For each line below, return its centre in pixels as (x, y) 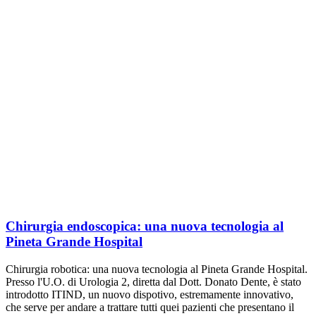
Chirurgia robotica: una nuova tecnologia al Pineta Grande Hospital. (157, 269)
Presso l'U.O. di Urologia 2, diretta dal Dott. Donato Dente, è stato (153, 282)
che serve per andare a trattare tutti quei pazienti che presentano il (150, 308)
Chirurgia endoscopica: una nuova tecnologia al (145, 226)
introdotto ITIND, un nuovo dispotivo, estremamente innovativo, (150, 295)
